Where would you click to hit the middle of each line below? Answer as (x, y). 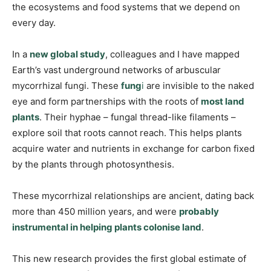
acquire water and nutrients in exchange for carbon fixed (133, 149)
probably (199, 212)
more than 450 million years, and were (96, 212)
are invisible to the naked (199, 86)
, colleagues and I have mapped (172, 54)
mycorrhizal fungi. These (67, 86)
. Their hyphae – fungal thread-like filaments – (138, 117)
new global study (67, 54)
